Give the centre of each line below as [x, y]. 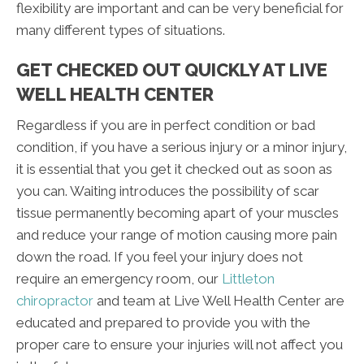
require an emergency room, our [117, 279]
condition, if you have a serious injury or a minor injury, [182, 147]
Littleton [247, 279]
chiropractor [55, 301]
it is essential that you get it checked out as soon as [174, 169]
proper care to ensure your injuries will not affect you [180, 345]
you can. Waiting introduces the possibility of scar [168, 191]
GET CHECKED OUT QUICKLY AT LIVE [172, 70]
